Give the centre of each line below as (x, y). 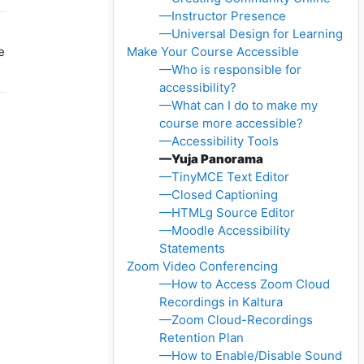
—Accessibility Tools (219, 141)
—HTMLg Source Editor (227, 213)
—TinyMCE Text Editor (225, 177)
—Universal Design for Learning (251, 34)
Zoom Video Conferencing (203, 266)
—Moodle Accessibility (225, 231)
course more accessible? (232, 123)
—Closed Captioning (219, 195)
